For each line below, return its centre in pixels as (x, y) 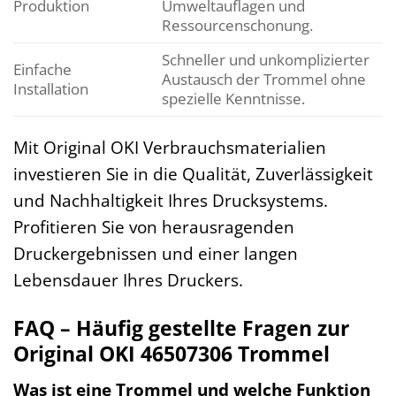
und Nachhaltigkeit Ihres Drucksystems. (171, 200)
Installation (51, 89)
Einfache (42, 70)
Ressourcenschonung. (237, 26)
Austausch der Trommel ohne (263, 80)
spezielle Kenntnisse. (233, 99)
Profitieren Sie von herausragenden (154, 226)
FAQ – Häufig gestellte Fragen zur (181, 327)
